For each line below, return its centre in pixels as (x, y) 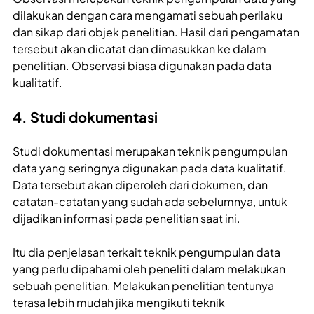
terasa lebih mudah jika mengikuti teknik (119, 303)
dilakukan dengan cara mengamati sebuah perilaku (148, 15)
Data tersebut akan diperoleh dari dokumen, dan (140, 185)
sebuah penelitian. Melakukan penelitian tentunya (143, 286)
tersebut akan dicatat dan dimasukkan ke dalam (139, 49)
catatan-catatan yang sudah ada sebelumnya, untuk (150, 202)
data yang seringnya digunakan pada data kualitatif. (150, 168)
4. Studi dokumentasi (85, 117)
